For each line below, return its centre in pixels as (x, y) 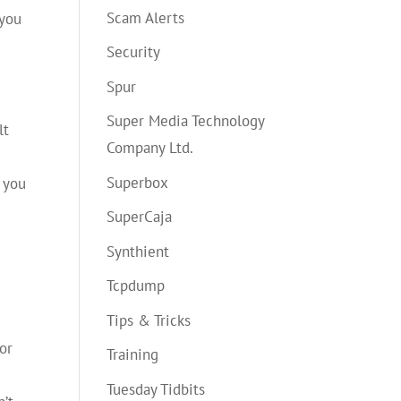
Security (134, 52)
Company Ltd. (150, 148)
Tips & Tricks (149, 320)
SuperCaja (140, 217)
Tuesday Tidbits (156, 389)
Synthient (138, 251)
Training (133, 354)
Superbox (138, 182)
